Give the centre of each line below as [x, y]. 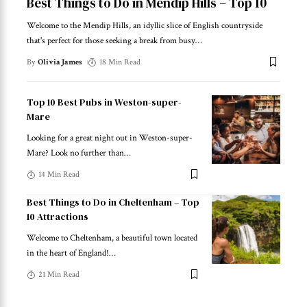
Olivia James [60, 62]
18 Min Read [120, 62]
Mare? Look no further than [75, 153]
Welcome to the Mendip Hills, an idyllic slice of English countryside [145, 25]
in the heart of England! [68, 253]
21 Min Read [59, 274]
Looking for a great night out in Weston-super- [110, 138]
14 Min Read [59, 174]
